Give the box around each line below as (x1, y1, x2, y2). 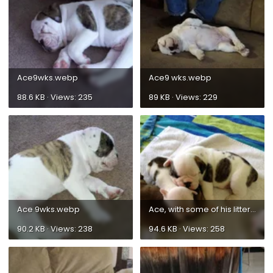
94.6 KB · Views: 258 (149, 222, 225, 235)
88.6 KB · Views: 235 (17, 91, 93, 103)
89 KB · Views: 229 (149, 91, 218, 103)
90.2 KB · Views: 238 (17, 222, 93, 235)
